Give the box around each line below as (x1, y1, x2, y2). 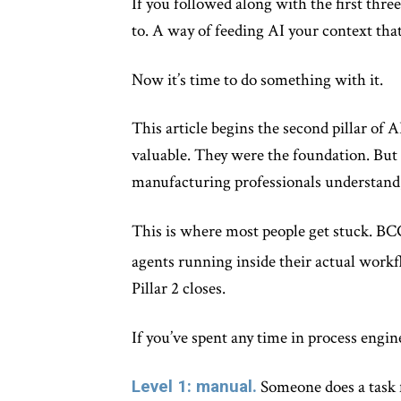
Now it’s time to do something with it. (132, 68, 383, 91)
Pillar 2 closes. (132, 277, 226, 301)
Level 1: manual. (132, 376, 257, 397)
